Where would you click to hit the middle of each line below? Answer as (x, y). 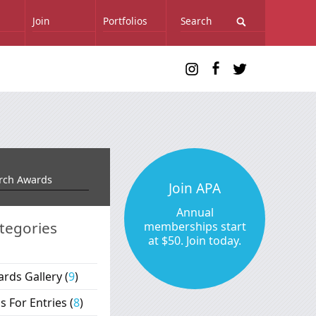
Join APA (195, 188)
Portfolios (125, 21)
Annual (195, 212)
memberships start (195, 226)
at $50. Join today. (195, 241)
